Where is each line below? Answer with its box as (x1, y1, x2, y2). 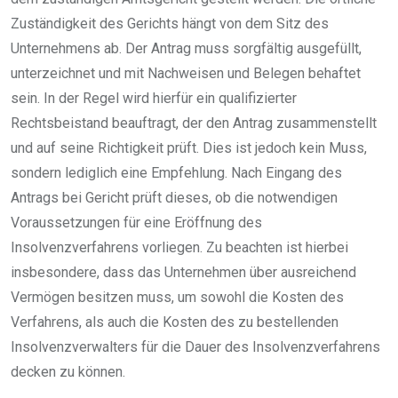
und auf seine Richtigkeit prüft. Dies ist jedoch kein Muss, (11, 139, 367, 157)
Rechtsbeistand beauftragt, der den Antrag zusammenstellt (11, 115, 377, 132)
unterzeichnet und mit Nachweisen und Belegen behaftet (11, 65, 361, 83)
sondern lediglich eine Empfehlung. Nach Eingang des (11, 164, 342, 182)
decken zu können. (11, 363, 125, 381)
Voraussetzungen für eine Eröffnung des (11, 214, 262, 232)
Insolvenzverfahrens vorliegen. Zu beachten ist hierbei (11, 239, 348, 257)
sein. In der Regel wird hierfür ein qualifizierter (11, 90, 297, 107)
